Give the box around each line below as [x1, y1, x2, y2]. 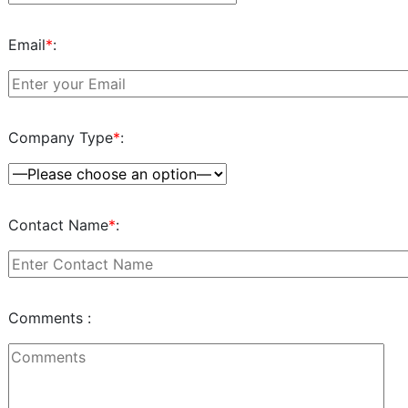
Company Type [8, 128, 113, 147]
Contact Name [8, 216, 108, 234]
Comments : [8, 309, 91, 327]
